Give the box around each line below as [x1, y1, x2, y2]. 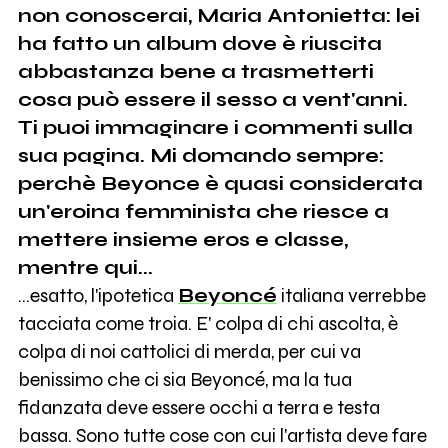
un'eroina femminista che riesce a [17, 200, 389, 224]
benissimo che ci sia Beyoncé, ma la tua [17, 368, 352, 392]
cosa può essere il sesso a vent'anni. [17, 88, 408, 112]
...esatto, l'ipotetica [17, 284, 178, 308]
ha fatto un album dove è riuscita [17, 32, 382, 56]
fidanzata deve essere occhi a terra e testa [17, 396, 380, 420]
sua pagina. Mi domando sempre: [17, 144, 384, 168]
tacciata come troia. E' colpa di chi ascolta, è [17, 312, 398, 336]
